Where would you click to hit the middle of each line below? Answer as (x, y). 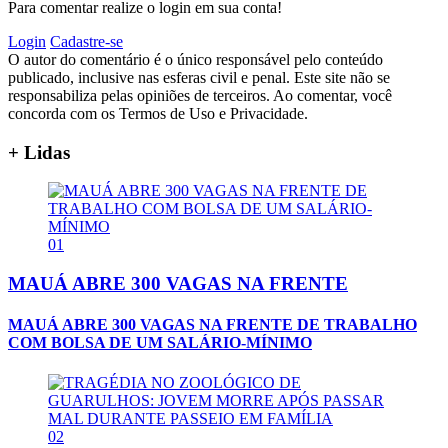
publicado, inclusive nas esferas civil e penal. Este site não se (199, 77)
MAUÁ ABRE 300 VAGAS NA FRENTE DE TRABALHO (212, 325)
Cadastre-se (86, 41)
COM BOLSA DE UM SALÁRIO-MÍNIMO (160, 343)
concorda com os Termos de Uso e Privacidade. (158, 113)
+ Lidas (39, 152)
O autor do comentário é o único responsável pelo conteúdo (195, 59)
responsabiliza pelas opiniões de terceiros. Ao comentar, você (200, 95)
